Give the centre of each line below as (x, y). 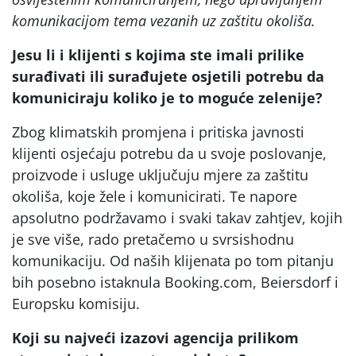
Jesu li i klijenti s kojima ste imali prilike (158, 55)
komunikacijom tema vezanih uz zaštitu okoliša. (164, 21)
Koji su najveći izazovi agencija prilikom (155, 338)
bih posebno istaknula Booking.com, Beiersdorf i (175, 282)
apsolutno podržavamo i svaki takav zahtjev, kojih (177, 218)
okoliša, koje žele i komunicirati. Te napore (155, 196)
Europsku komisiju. (76, 304)
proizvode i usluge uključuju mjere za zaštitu (160, 175)
